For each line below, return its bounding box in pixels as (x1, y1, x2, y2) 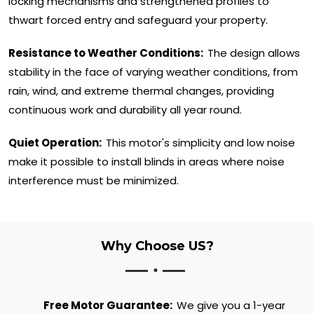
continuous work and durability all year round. (8, 102, 242, 118)
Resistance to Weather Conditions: (8, 46, 205, 61)
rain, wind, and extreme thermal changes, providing (8, 83, 274, 99)
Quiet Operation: (8, 135, 104, 151)
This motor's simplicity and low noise (106, 135, 295, 151)
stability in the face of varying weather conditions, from (8, 64, 298, 80)
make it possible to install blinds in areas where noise (8, 154, 285, 170)
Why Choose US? (100, 238, 214, 254)
